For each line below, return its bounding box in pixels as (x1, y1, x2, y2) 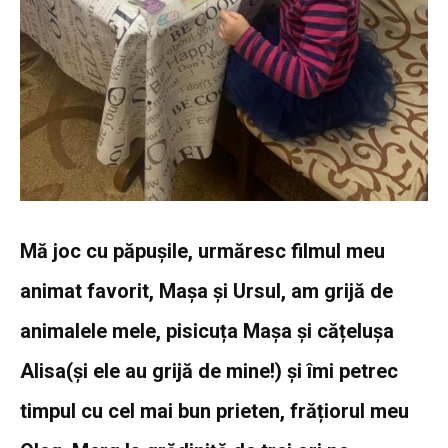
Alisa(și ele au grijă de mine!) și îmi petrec (20, 358, 398, 383)
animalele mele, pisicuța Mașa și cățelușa (20, 318, 394, 343)
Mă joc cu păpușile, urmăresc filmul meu (20, 238, 385, 263)
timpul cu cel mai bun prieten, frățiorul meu (20, 398, 409, 423)
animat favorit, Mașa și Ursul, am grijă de (20, 278, 393, 303)
